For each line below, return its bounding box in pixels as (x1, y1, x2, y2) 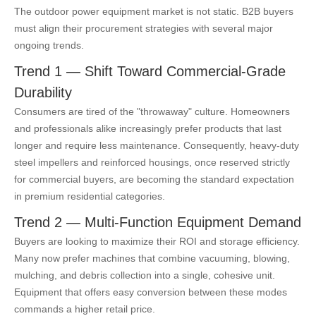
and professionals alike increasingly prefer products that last (14, 123, 281, 135)
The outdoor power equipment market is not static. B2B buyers (14, 6, 293, 18)
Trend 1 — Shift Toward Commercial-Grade (14, 63, 286, 80)
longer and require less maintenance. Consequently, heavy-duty (14, 140, 299, 152)
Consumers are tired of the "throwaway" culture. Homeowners (14, 106, 290, 118)
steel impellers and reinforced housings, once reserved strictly (14, 157, 290, 169)
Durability (14, 85, 72, 101)
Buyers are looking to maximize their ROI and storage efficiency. (14, 236, 300, 248)
